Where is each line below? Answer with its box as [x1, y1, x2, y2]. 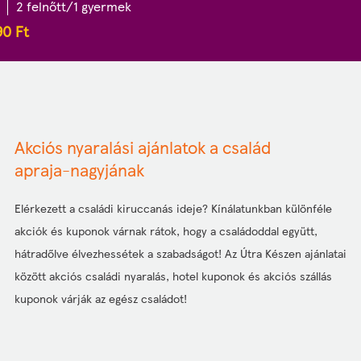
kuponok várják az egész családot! [15, 290, 187, 306]
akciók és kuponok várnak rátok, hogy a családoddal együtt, [15, 222, 317, 239]
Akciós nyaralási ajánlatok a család [15, 135, 271, 159]
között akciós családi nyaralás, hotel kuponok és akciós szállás [15, 268, 332, 284]
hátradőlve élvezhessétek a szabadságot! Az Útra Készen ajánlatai [15, 245, 346, 261]
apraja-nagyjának [15, 157, 144, 181]
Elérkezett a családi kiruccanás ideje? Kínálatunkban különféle [15, 200, 332, 216]
